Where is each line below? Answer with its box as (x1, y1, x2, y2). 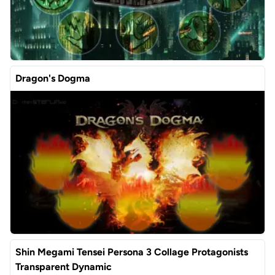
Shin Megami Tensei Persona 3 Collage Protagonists (15, 246, 248, 258)
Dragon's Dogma (15, 72, 90, 84)
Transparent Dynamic (15, 260, 112, 273)
